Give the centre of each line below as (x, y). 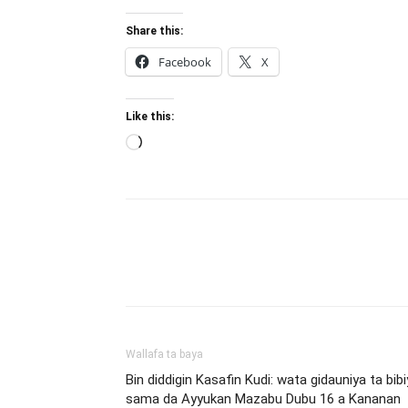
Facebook (185, 62)
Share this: (154, 31)
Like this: (150, 117)
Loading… (172, 144)
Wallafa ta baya (164, 354)
